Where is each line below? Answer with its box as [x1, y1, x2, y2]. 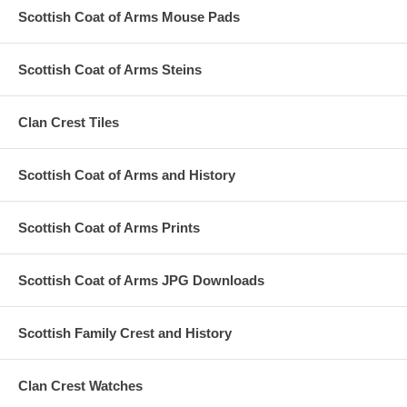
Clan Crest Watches [18, 377, 143, 393]
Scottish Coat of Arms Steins [18, 61, 202, 77]
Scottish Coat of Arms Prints [18, 219, 200, 235]
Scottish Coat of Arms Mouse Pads [18, 8, 240, 25]
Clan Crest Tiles [18, 114, 119, 130]
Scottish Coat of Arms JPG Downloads [18, 272, 264, 288]
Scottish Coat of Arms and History [18, 166, 235, 183]
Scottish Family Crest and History [18, 324, 232, 341]
